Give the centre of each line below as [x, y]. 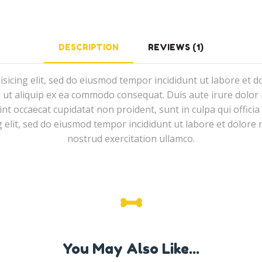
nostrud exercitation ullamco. [131, 138]
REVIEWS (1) [176, 47]
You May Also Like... [131, 249]
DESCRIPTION [89, 47]
